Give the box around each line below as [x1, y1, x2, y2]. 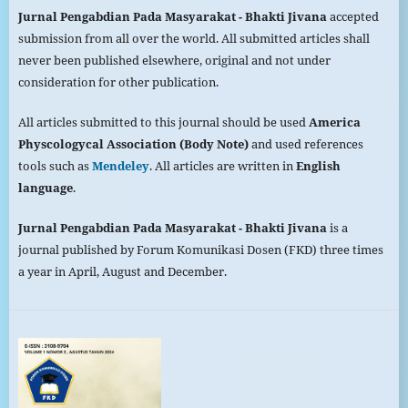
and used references [248, 136, 363, 153]
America [305, 114, 361, 131]
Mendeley [91, 158, 149, 175]
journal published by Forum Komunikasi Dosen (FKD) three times [17, 241, 383, 259]
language [17, 179, 73, 197]
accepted [326, 8, 379, 25]
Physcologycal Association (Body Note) [17, 136, 249, 153]
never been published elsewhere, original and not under [17, 52, 331, 69]
